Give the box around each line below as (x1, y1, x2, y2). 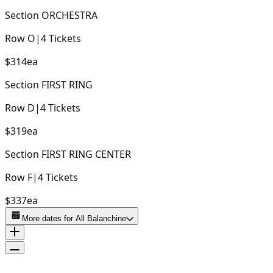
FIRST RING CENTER (41, 147, 131, 161)
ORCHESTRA (41, 8, 97, 22)
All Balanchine (76, 213, 126, 223)
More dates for (22, 213, 76, 223)
